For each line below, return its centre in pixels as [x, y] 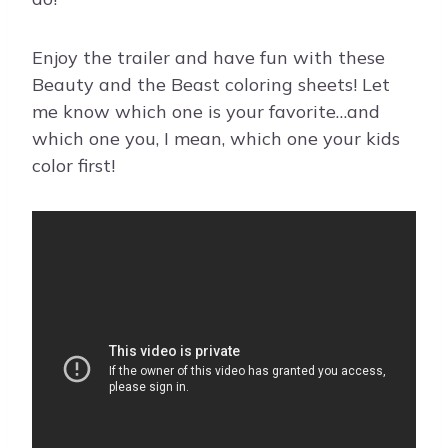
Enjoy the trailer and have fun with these [208, 58]
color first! [73, 166]
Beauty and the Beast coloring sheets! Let [211, 85]
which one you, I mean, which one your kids [216, 139]
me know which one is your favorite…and [206, 112]
